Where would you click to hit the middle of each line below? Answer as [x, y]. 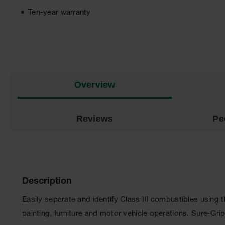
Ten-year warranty [60, 13]
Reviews [95, 119]
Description [47, 182]
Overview [95, 85]
